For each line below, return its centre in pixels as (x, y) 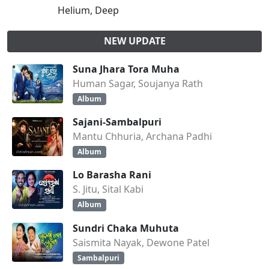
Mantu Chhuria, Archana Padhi (142, 137)
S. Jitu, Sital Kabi (108, 189)
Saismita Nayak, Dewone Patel (141, 242)
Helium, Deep (88, 10)
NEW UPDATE (134, 41)
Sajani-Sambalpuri (117, 122)
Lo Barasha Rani (112, 175)
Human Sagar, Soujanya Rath (138, 83)
